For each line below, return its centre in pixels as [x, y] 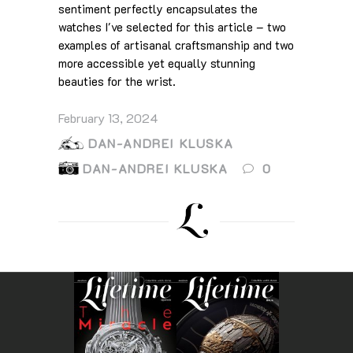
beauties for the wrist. [117, 81]
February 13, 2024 [108, 117]
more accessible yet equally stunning [157, 63]
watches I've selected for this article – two [172, 26]
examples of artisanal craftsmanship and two [176, 45]
